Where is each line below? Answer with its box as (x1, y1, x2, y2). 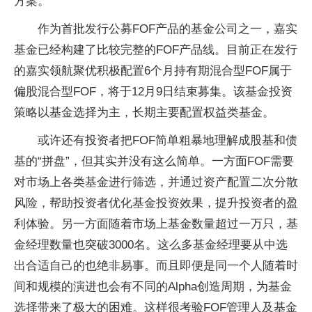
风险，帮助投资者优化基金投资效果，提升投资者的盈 (14, 196, 298, 210)
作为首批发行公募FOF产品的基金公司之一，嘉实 (38, 22, 297, 36)
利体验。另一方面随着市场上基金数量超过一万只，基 (14, 217, 298, 231)
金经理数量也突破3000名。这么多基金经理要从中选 (14, 238, 288, 251)
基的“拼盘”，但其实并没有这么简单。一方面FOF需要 (14, 155, 294, 168)
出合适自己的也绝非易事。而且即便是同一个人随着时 (14, 259, 298, 272)
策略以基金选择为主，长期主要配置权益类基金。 (14, 106, 274, 119)
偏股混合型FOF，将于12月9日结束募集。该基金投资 (14, 85, 292, 98)
